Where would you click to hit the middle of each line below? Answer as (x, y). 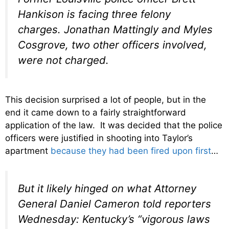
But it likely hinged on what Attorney (107, 188)
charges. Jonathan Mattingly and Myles (115, 29)
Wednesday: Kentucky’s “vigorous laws (114, 219)
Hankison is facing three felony (94, 14)
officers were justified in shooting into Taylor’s (99, 138)
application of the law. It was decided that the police (114, 125)
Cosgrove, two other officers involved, (112, 44)
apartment (28, 151)
